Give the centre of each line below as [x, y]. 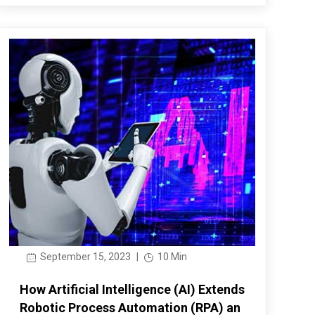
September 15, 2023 [85, 257]
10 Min [172, 257]
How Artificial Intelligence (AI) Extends [133, 290]
